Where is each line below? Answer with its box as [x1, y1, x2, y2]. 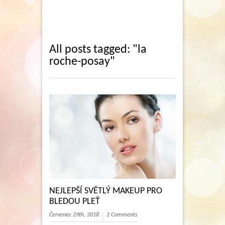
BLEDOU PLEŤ [49, 197, 100, 207]
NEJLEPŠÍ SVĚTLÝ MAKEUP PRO [49, 186, 162, 196]
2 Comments [106, 212, 138, 218]
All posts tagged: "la [49, 44, 147, 56]
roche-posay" [49, 56, 115, 68]
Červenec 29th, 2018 [49, 212, 99, 218]
